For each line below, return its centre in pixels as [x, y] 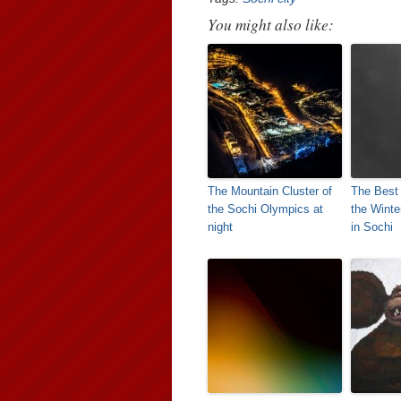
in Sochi [372, 227]
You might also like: [271, 25]
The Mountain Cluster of [270, 191]
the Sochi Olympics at [265, 209]
